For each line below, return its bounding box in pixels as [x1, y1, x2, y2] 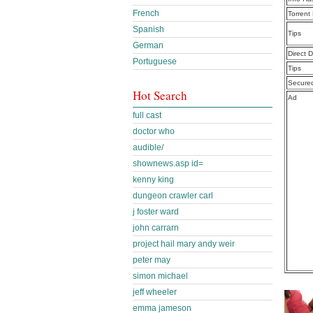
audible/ [133, 143, 163, 152]
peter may [133, 255, 170, 265]
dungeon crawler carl [133, 191, 213, 201]
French [133, 8, 159, 18]
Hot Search [133, 87, 187, 103]
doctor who [133, 126, 175, 136]
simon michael [133, 271, 188, 281]
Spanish [133, 24, 164, 34]
